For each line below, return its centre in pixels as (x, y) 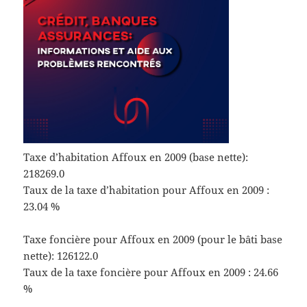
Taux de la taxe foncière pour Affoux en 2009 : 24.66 (151, 272)
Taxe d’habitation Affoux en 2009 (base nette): (136, 157)
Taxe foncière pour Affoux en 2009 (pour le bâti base (153, 240)
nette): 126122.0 (61, 256)
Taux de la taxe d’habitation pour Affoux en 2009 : (147, 190)
